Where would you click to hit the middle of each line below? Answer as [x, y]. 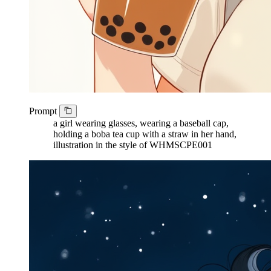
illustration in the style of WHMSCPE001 [133, 145]
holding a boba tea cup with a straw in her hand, [145, 134]
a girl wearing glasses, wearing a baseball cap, [141, 123]
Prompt [44, 111]
